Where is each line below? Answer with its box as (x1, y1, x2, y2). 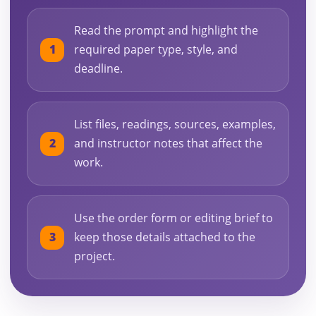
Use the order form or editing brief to (74, 210, 273, 226)
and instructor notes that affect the (74, 135, 262, 152)
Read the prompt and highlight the (74, 23, 258, 39)
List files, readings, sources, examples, (74, 116, 276, 133)
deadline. (74, 61, 123, 77)
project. (74, 248, 115, 265)
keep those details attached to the (74, 229, 255, 245)
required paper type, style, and (74, 42, 238, 58)
